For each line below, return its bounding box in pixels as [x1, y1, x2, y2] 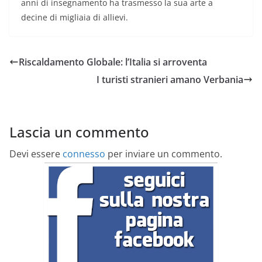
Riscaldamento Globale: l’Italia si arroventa [19, 56, 207, 69]
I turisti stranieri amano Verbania [96, 73, 243, 87]
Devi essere [9, 147, 63, 161]
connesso [63, 147, 105, 161]
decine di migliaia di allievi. [21, 12, 128, 23]
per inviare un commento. [105, 147, 222, 161]
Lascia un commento [9, 122, 149, 142]
